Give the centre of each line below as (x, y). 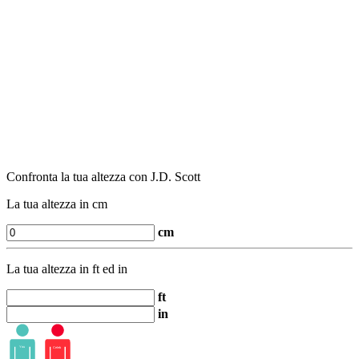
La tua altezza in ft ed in (67, 269)
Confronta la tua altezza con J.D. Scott (103, 177)
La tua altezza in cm (57, 204)
